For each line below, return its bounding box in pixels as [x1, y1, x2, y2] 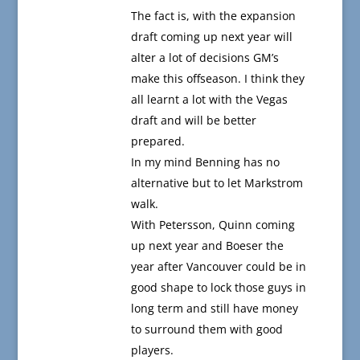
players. [130, 342, 174, 358]
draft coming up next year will [130, 29, 292, 45]
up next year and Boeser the [130, 238, 284, 254]
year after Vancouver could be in [130, 259, 306, 275]
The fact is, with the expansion [130, 8, 296, 24]
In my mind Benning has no [130, 154, 280, 170]
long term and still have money [130, 301, 298, 317]
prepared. [130, 133, 185, 149]
